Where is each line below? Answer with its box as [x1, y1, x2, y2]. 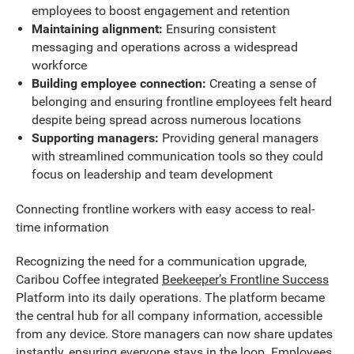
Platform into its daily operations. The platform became [16, 290, 325, 306]
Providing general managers [158, 130, 318, 146]
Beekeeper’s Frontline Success [162, 272, 329, 288]
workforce [31, 58, 87, 73]
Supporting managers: [31, 130, 159, 146]
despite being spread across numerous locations [31, 112, 301, 128]
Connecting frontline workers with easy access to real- [16, 201, 314, 217]
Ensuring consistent [162, 21, 276, 37]
